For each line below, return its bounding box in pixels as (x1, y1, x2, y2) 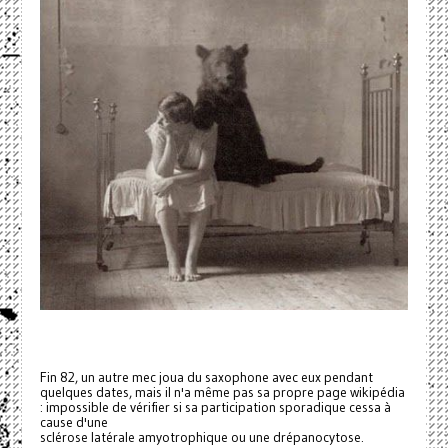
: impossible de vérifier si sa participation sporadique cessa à (39, 398, 391, 416)
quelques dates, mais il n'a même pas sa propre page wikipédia (39, 383, 405, 401)
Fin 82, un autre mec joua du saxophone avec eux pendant (39, 368, 373, 386)
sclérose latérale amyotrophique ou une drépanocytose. (39, 428, 364, 446)
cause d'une (39, 413, 108, 431)
